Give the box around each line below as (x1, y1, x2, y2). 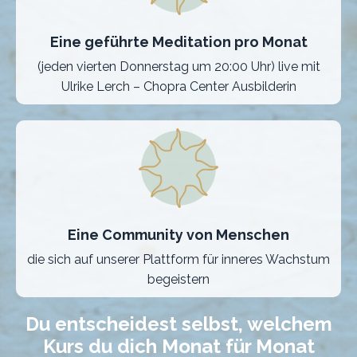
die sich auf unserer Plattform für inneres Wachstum (27, 252, 330, 268)
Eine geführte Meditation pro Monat (49, 33, 308, 51)
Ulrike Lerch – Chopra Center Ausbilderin (61, 79, 296, 95)
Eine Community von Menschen (68, 226, 289, 244)
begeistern (147, 272, 210, 288)
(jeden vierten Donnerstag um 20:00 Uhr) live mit (37, 59, 320, 75)
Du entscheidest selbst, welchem (25, 312, 332, 336)
